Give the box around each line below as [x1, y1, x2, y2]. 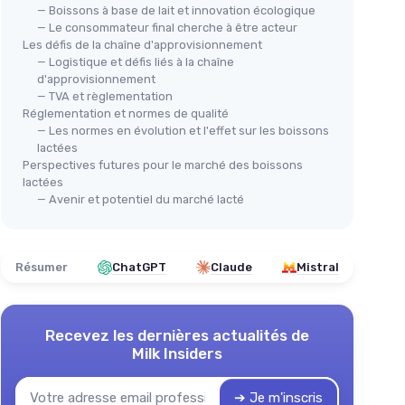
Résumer [15, 260, 68, 274]
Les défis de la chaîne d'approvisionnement [23, 38, 262, 52]
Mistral [297, 260, 339, 274]
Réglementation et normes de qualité [23, 107, 229, 120]
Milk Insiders [132, 344, 222, 363]
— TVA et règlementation [37, 89, 173, 103]
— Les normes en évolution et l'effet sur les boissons [37, 124, 329, 137]
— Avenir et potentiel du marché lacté [37, 193, 244, 206]
